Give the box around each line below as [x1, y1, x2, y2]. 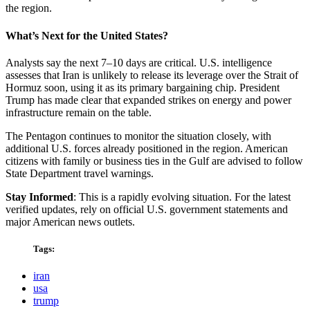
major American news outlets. [6, 215, 135, 228]
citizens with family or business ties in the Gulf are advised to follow [6, 154, 303, 167]
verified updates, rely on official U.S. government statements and [6, 203, 288, 215]
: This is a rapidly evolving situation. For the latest [73, 190, 291, 203]
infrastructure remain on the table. [6, 106, 152, 118]
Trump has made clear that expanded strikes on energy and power [6, 93, 291, 106]
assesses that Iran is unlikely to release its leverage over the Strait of [6, 69, 298, 81]
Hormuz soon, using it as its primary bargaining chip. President [6, 81, 280, 93]
